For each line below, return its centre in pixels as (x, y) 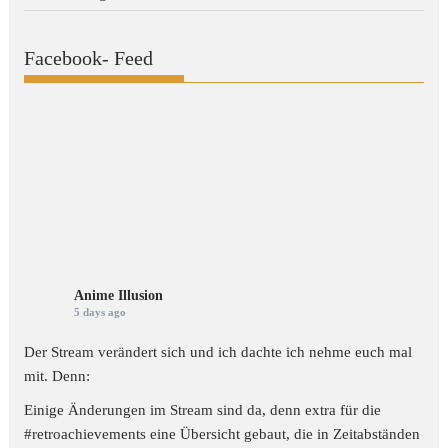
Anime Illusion (119, 295)
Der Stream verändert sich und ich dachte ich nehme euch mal (218, 351)
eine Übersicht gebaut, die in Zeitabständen (283, 433)
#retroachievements (85, 433)
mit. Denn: (57, 375)
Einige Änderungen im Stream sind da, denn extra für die (203, 409)
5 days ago (100, 311)
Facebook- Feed (89, 57)
